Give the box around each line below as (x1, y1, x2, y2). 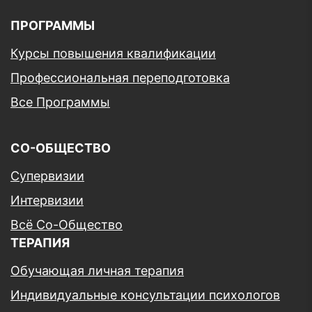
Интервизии (10, 193, 84, 208)
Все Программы (10, 95, 110, 109)
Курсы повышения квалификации (10, 46, 216, 61)
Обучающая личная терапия (10, 263, 184, 278)
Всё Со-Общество (10, 217, 123, 232)
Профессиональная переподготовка (10, 70, 230, 85)
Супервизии (10, 169, 84, 183)
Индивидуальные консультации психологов (10, 288, 280, 302)
